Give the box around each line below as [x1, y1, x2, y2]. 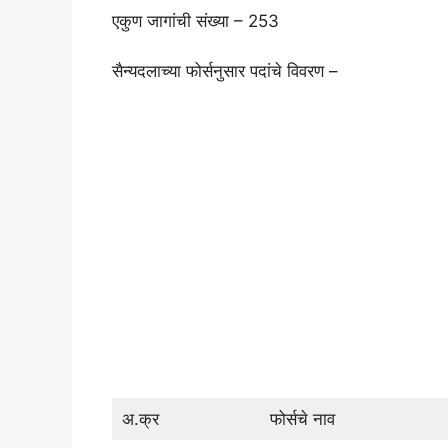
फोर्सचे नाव [269, 408, 335, 429]
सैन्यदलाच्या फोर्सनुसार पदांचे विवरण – [112, 61, 338, 82]
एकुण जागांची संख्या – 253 [112, 10, 279, 31]
